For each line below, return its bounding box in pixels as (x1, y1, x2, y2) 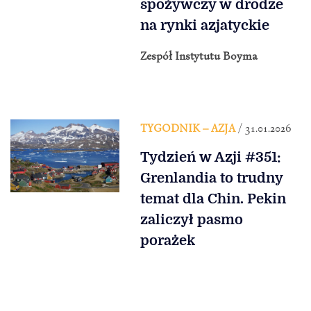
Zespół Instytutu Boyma (140, 49, 258, 63)
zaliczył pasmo (140, 212, 243, 228)
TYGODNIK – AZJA (140, 121, 235, 135)
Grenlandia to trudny (140, 170, 283, 187)
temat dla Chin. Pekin (140, 191, 286, 208)
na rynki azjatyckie (140, 17, 269, 34)
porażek (140, 233, 195, 249)
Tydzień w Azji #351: (140, 149, 281, 166)
